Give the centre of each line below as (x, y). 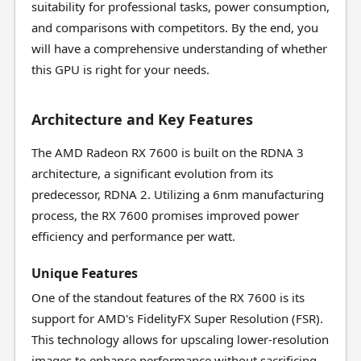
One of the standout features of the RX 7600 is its (168, 297)
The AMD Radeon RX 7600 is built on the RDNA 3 (167, 152)
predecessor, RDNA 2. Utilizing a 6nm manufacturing (177, 194)
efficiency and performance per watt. (133, 236)
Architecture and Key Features (142, 119)
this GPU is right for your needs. (120, 69)
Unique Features (84, 273)
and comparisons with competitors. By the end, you (174, 27)
